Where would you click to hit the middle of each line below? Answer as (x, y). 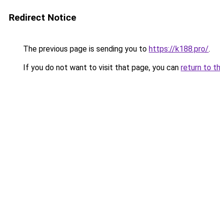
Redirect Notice (42, 17)
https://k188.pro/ (179, 49)
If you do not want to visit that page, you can (101, 68)
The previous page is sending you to (85, 49)
